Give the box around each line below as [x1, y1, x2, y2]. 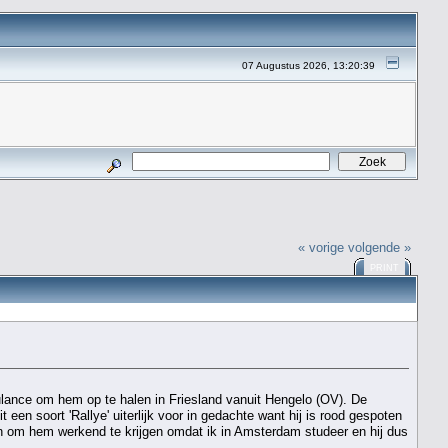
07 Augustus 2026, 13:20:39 [242, 60, 376, 71]
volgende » [348, 239, 412, 255]
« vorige [298, 239, 345, 255]
